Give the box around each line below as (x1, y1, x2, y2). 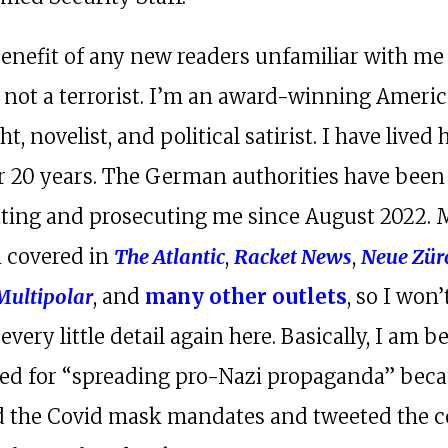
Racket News (234, 243, 353, 269)
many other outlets (145, 283, 348, 309)
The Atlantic (114, 243, 226, 269)
